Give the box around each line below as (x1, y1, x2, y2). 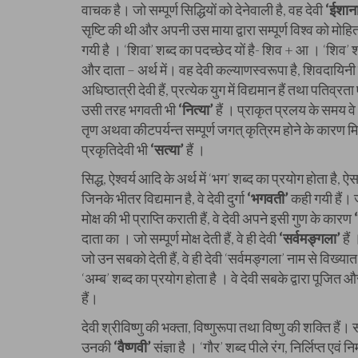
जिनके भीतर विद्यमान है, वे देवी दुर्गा (82, 189, 247, 207)
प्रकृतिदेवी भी (82, 141, 150, 158)
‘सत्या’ (150, 141, 184, 158)
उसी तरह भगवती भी (82, 101, 178, 118)
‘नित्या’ (178, 101, 213, 118)
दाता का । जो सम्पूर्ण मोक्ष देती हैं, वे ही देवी (82, 229, 276, 247)
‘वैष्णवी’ (113, 338, 151, 356)
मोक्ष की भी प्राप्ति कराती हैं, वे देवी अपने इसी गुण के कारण (82, 209, 354, 227)
